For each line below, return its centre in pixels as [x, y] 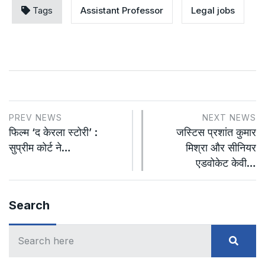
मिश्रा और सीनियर [221, 147]
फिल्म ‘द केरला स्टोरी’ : [53, 132]
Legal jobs [213, 10]
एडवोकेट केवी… [226, 163]
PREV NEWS [35, 117]
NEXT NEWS [229, 117]
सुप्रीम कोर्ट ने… [40, 147]
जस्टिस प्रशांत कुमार [216, 132]
